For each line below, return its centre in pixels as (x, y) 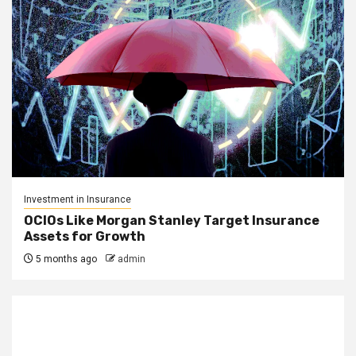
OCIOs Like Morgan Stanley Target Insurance (172, 221)
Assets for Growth (85, 236)
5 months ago (65, 259)
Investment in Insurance (77, 199)
